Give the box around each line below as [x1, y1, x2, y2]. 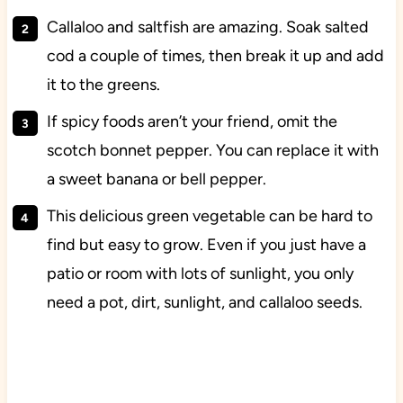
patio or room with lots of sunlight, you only [46, 264, 354, 284]
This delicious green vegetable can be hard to [46, 206, 372, 227]
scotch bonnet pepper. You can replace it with [46, 140, 379, 161]
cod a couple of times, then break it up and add [46, 46, 384, 67]
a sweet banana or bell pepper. [46, 169, 266, 190]
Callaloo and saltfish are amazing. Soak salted [46, 17, 369, 38]
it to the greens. [46, 75, 160, 95]
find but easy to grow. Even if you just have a [46, 235, 366, 255]
